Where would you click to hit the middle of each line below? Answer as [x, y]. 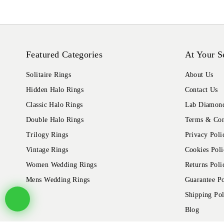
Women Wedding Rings [61, 165]
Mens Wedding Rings [58, 180]
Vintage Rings [47, 150]
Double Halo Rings [55, 120]
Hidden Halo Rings [55, 90]
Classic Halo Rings [54, 105]
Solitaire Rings [49, 75]
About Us [199, 75]
